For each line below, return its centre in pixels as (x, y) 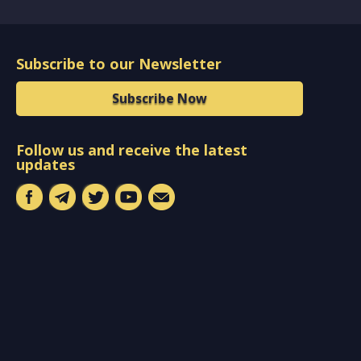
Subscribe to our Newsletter (118, 63)
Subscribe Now (159, 99)
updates (45, 165)
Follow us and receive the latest (131, 150)
